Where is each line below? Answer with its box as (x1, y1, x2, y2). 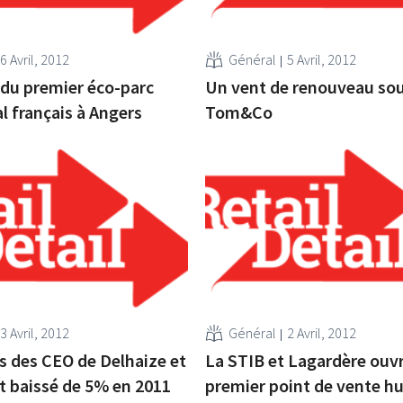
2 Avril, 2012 (286, 323, 356, 342)
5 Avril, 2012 (286, 49, 356, 68)
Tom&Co (204, 100, 273, 123)
